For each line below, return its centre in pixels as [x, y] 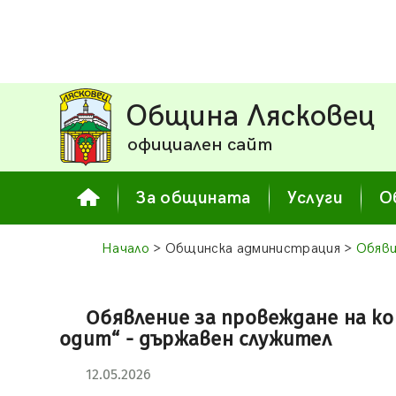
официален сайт [200, 145]
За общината [194, 198]
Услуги [315, 198]
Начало [125, 249]
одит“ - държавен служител [195, 339]
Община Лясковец [251, 117]
